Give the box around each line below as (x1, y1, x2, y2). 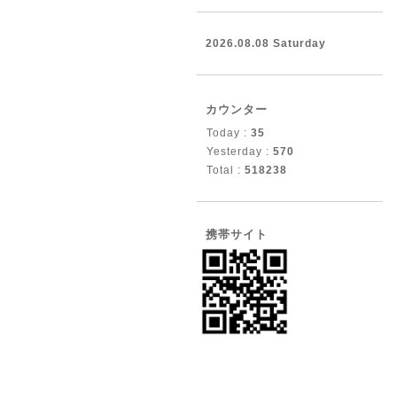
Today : (206, 127, 251, 139)
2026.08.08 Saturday (206, 37, 326, 50)
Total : (206, 164, 245, 176)
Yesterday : (206, 145, 273, 158)
